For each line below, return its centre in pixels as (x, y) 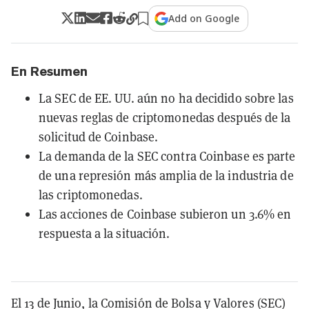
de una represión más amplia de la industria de (166, 175)
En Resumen (49, 71)
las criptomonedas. (91, 194)
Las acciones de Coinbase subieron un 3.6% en (165, 213)
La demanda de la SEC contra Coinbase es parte (167, 156)
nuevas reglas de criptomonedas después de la (165, 117)
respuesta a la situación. (104, 233)
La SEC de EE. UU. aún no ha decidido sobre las (166, 98)
